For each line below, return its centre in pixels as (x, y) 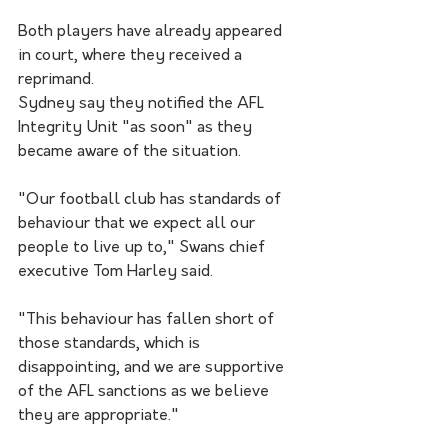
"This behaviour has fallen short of (148, 320)
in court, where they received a (132, 56)
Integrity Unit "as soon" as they (137, 128)
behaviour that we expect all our (138, 224)
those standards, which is (111, 344)
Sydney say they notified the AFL (143, 104)
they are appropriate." (98, 416)
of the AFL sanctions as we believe (145, 392)
